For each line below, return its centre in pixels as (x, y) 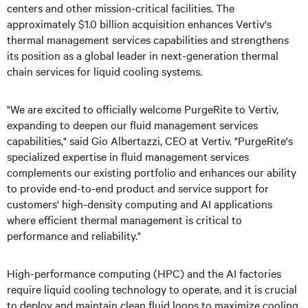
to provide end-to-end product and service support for (138, 188)
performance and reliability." (74, 235)
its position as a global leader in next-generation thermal (143, 55)
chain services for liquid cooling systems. (104, 71)
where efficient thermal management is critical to (124, 219)
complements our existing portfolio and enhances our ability (152, 172)
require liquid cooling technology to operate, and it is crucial (152, 289)
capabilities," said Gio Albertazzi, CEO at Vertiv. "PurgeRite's (150, 140)
